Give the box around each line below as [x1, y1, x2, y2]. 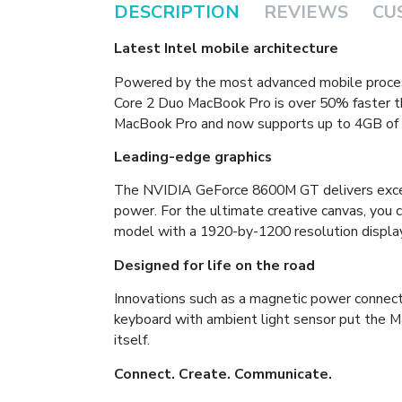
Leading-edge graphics [114, 146, 272, 167]
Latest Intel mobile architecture [114, 39, 338, 59]
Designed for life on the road [114, 255, 315, 275]
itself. [114, 330, 150, 351]
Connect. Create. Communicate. [114, 363, 332, 384]
